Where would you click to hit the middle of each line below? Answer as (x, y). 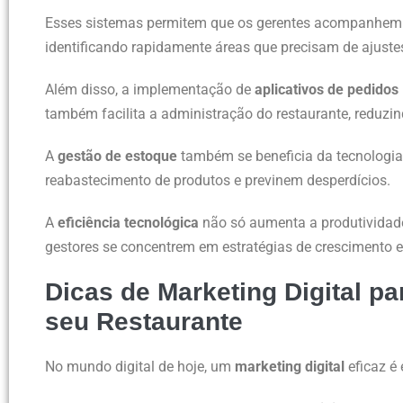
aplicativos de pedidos (327, 89)
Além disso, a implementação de (150, 89)
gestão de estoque (117, 156)
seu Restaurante (144, 321)
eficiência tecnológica (128, 222)
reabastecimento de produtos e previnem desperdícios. (218, 180)
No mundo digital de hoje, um (140, 366)
